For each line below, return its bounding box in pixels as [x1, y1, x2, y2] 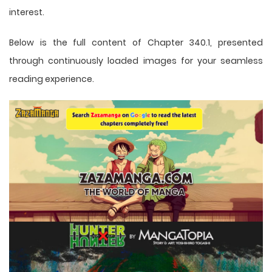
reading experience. [9, 72, 94, 85]
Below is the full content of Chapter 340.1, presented [9, 36, 263, 49]
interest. [9, 5, 44, 18]
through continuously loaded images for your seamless [9, 54, 263, 67]
